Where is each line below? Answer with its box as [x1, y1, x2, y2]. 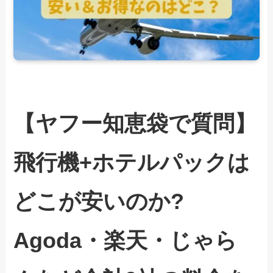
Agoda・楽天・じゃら [13, 229, 238, 253]
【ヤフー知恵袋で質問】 [13, 112, 257, 136]
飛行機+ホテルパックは [13, 151, 250, 175]
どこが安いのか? [13, 190, 185, 214]
